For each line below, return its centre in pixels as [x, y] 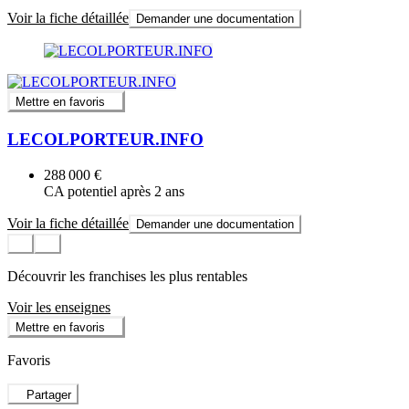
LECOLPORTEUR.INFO [105, 139]
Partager [49, 394]
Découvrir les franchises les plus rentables [127, 276]
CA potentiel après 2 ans [114, 191]
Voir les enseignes [59, 307]
